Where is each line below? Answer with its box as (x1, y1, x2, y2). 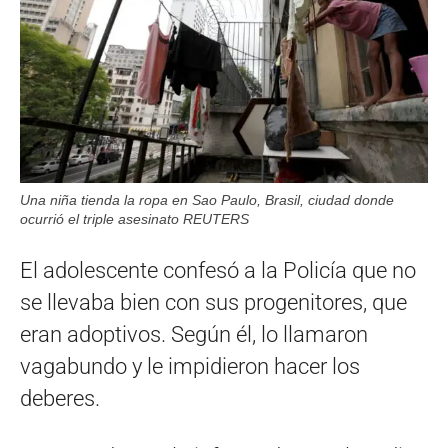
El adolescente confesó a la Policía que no (20, 258, 416, 284)
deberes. (20, 386, 100, 412)
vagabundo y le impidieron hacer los (20, 354, 360, 380)
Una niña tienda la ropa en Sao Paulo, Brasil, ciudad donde (20, 192, 394, 209)
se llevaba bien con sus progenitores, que (20, 290, 407, 316)
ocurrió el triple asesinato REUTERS (20, 211, 249, 228)
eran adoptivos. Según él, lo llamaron (20, 322, 368, 348)
